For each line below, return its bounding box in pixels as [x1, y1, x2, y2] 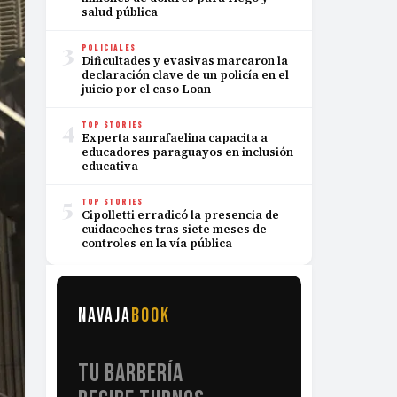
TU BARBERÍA [78, 335, 254, 364]
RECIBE [78, 362, 176, 391]
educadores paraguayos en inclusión [82, 144, 293, 160]
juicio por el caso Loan [82, 82, 211, 97]
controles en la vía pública [82, 236, 232, 251]
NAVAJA [78, 304, 162, 328]
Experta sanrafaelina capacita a [82, 130, 268, 145]
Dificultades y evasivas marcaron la [82, 53, 288, 68]
